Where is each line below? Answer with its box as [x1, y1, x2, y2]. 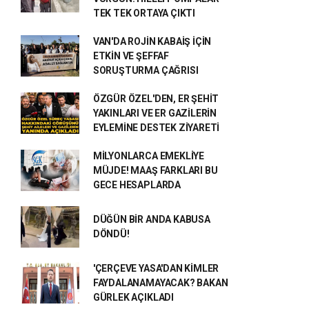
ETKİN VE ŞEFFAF [92, 50, 169, 61]
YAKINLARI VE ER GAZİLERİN [92, 107, 217, 119]
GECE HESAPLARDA [92, 179, 181, 190]
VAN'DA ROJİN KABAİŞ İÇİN [92, 35, 212, 47]
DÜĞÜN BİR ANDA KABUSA [92, 213, 210, 225]
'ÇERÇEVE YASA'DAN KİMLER [92, 262, 219, 274]
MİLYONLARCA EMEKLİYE [92, 150, 204, 161]
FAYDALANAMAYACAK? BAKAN [92, 277, 228, 288]
